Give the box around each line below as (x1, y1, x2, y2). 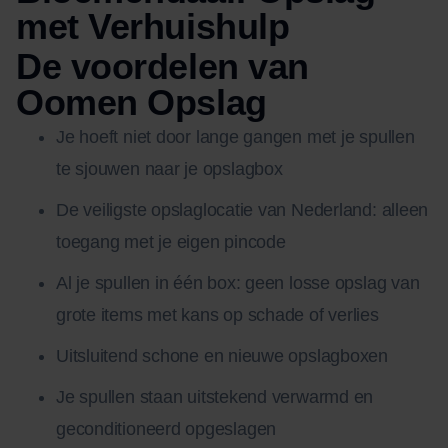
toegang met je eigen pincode (56, 232, 286, 253)
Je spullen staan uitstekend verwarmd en (56, 387, 374, 408)
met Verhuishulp (16, 6, 290, 48)
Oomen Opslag (16, 82, 267, 124)
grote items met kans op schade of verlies (56, 305, 379, 326)
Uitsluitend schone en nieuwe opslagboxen (56, 346, 388, 367)
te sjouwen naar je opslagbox (56, 159, 283, 180)
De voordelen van (16, 46, 309, 88)
